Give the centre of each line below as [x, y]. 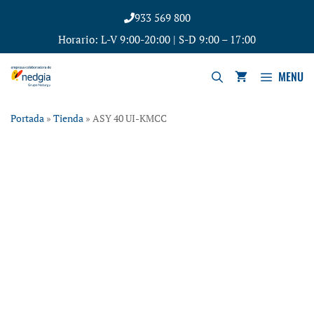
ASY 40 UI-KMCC [130, 118]
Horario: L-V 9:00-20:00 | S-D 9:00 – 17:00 [157, 39]
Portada [27, 118]
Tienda [68, 118]
